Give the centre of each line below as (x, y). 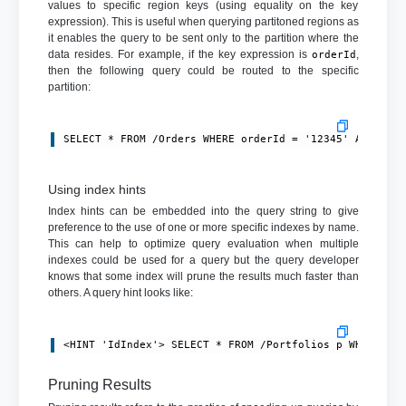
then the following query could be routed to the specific (203, 70)
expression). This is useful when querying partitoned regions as (203, 21)
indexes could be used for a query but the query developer (203, 260)
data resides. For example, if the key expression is (179, 54)
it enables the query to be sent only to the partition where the (203, 38)
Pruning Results (99, 385)
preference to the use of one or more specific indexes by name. (203, 227)
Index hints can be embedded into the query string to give (203, 211)
